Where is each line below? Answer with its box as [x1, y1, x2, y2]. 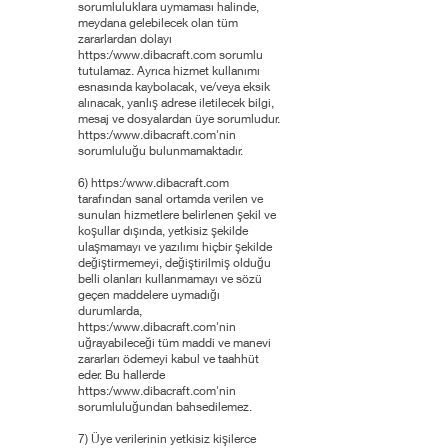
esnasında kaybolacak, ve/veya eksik [78, 79, 270, 94]
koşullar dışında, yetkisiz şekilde [78, 223, 248, 238]
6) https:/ [78, 175, 126, 190]
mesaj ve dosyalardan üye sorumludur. [78, 111, 280, 126]
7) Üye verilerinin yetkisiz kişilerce [78, 431, 256, 446]
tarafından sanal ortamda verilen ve [78, 191, 263, 206]
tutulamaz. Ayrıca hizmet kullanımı [78, 63, 260, 78]
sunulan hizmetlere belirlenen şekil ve [78, 207, 276, 222]
